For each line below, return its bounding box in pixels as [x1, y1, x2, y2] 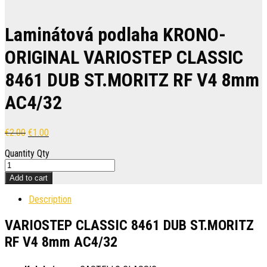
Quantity [5, 147, 35, 159]
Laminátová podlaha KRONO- [5, 23, 226, 46]
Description [29, 193, 72, 205]
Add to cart [10, 173, 48, 182]
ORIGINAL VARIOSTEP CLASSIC [5, 46, 243, 69]
